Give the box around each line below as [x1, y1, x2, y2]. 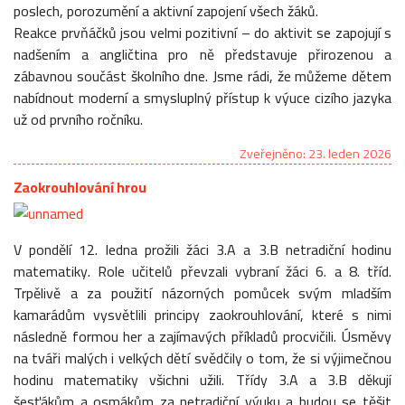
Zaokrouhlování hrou [14, 173, 146, 201]
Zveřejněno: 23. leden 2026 [240, 141, 391, 165]
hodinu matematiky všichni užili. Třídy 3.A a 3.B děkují [14, 365, 391, 393]
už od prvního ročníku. [14, 105, 143, 133]
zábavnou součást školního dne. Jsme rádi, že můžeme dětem [14, 61, 391, 89]
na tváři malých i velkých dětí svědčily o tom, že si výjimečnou [14, 344, 391, 372]
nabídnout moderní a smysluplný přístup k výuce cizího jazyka [14, 83, 391, 111]
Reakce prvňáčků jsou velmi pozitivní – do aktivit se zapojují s [14, 18, 391, 46]
